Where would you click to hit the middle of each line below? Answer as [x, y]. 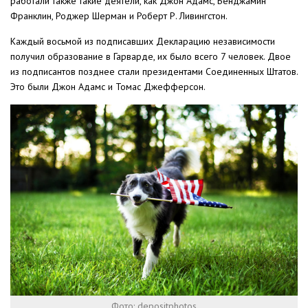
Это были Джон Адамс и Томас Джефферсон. [108, 86]
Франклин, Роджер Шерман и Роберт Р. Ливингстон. [119, 15]
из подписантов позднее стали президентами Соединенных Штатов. [154, 71]
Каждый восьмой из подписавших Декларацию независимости [143, 41]
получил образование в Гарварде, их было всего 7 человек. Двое [151, 56]
